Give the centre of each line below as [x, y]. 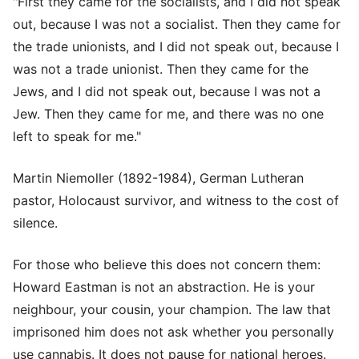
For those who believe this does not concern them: [167, 264]
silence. [35, 222]
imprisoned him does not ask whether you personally [173, 331]
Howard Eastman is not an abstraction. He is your [164, 286]
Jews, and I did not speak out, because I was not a [167, 91]
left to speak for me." [77, 136]
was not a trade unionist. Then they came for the [161, 69]
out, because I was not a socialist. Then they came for [177, 24]
